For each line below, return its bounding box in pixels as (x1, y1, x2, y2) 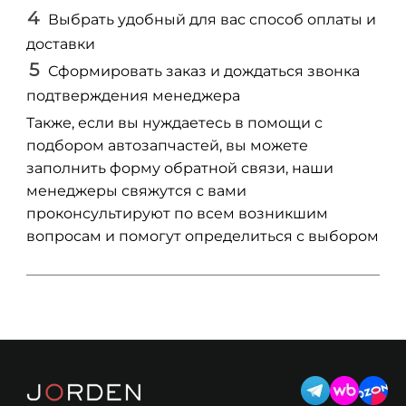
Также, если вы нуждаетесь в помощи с (26, 113, 323, 131)
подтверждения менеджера (26, 86, 240, 104)
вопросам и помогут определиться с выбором (26, 227, 379, 245)
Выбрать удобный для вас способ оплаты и (48, 10, 376, 28)
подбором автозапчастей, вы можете (26, 136, 308, 154)
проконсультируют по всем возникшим (26, 204, 328, 222)
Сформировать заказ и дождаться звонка (48, 62, 360, 80)
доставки (26, 34, 95, 53)
